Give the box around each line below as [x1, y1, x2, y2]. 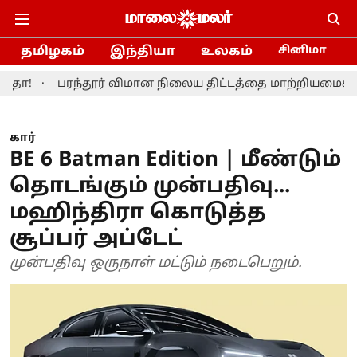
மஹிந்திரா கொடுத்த [10, 200, 266, 226]
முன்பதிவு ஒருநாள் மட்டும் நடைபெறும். [10, 254, 302, 273]
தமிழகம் [21, 43, 84, 60]
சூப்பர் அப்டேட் [10, 226, 182, 253]
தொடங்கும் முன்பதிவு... [10, 174, 290, 200]
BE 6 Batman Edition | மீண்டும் [10, 147, 341, 174]
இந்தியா [110, 43, 175, 60]
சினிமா [278, 43, 327, 57]
